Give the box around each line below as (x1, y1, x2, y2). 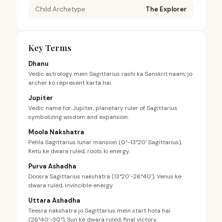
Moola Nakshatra (28, 128, 84, 136)
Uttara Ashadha (28, 196, 80, 205)
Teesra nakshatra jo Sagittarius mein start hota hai (28, 207, 170, 215)
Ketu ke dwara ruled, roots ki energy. (28, 147, 130, 155)
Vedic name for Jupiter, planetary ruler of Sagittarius (28, 104, 177, 112)
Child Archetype (35, 5, 85, 13)
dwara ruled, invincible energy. (28, 181, 113, 189)
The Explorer (146, 5, 187, 13)
